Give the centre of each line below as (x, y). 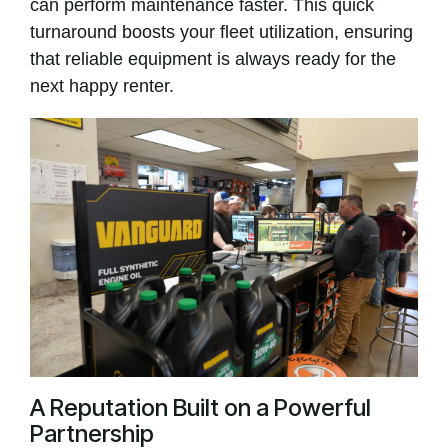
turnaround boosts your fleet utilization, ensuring (221, 32)
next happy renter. (102, 86)
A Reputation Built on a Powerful (200, 408)
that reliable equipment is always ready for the (213, 59)
